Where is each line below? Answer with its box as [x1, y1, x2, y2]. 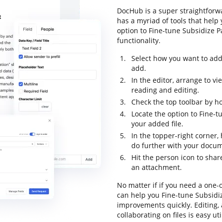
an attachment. [131, 163, 182, 172]
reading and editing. [131, 85, 199, 95]
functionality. [117, 36, 161, 45]
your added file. [131, 119, 183, 128]
